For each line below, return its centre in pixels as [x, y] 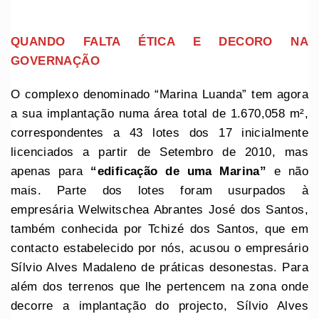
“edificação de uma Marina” [179, 171]
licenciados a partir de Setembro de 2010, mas [159, 152]
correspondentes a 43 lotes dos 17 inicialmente [159, 132]
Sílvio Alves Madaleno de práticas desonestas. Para [159, 267]
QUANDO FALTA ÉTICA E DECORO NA [159, 41]
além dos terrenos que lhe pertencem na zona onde [159, 286]
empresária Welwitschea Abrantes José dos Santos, [159, 209]
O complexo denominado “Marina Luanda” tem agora [159, 94]
